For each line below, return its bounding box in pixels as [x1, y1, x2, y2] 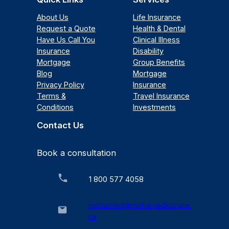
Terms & [36, 91, 66, 100]
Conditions [36, 102, 74, 111]
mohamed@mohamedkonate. [88, 200, 192, 210]
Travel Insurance [132, 91, 190, 100]
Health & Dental [132, 24, 186, 33]
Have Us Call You [36, 35, 95, 44]
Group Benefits [132, 57, 185, 66]
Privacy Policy [36, 80, 84, 89]
